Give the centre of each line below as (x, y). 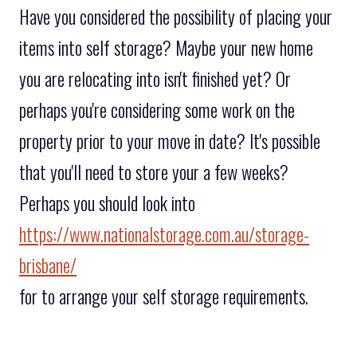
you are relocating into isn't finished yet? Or (155, 79)
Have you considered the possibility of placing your (176, 17)
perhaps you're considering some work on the (157, 110)
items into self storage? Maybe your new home (166, 48)
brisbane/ (48, 266)
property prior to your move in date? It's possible (170, 141)
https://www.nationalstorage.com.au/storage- (164, 235)
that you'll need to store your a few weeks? (154, 173)
